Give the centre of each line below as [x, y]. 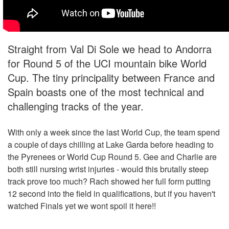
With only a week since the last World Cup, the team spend [114, 132]
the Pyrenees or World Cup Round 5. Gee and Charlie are [112, 157]
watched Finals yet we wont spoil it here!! [82, 206]
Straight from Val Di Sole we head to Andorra [110, 49]
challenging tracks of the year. [76, 106]
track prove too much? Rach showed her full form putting [109, 181]
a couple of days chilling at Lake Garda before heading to [111, 145]
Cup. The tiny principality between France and [111, 78]
